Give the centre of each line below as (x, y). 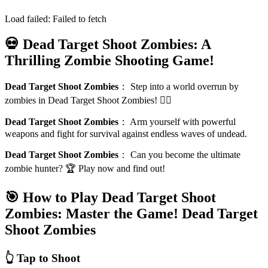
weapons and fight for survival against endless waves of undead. (126, 133)
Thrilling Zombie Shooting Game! (109, 60)
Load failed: (29, 19)
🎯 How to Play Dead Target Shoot (110, 197)
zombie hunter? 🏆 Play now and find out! (85, 168)
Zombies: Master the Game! (92, 213)
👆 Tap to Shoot (42, 258)
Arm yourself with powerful (183, 121)
